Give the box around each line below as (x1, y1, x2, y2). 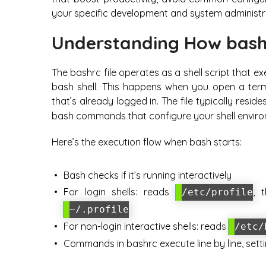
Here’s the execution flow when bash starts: (52, 136, 242, 148)
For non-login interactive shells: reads (64, 220, 229, 233)
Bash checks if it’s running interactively (64, 169, 232, 182)
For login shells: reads (64, 186, 176, 198)
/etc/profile (181, 186, 253, 198)
